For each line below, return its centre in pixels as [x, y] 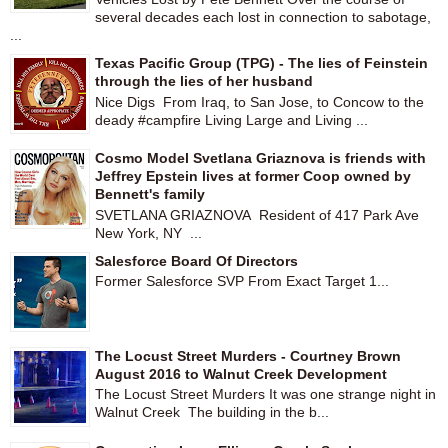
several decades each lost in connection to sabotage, [263, 16]
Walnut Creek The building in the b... [212, 412]
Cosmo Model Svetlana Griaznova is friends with [260, 157]
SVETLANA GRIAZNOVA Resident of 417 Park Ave [257, 214]
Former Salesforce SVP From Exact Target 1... [242, 281]
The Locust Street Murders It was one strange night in [265, 394]
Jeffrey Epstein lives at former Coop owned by [253, 175]
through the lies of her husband [204, 80]
